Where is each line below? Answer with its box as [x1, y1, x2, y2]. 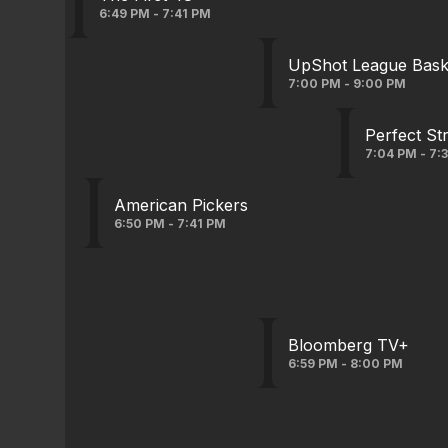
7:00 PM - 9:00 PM [288, 76, 406, 91]
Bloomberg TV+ [287, 335, 409, 355]
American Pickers [114, 195, 249, 215]
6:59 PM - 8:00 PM [287, 356, 403, 371]
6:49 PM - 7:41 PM [99, 6, 212, 21]
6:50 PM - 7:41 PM [114, 216, 227, 231]
